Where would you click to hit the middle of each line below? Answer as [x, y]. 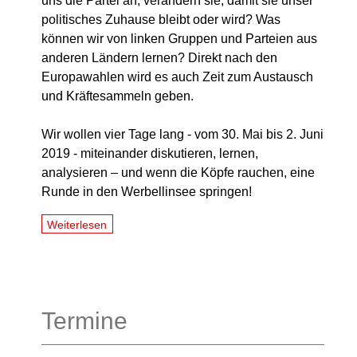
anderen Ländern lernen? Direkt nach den [159, 58]
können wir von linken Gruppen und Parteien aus [179, 39]
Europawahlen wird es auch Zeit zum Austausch [177, 77]
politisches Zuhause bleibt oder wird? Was [161, 20]
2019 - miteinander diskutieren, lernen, [150, 154]
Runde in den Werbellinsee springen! [147, 192]
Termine [84, 321]
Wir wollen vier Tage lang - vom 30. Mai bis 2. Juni [182, 135]
